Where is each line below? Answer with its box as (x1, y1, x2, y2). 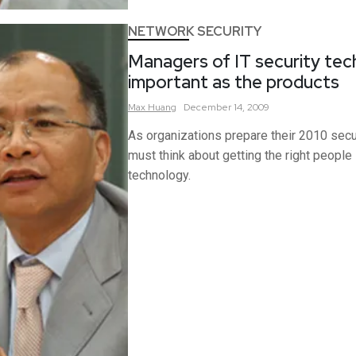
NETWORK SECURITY (127, 23, 261, 41)
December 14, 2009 (183, 101, 269, 114)
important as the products (127, 71, 339, 95)
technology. (127, 168, 191, 184)
